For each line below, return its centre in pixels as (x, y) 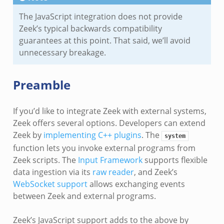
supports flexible (175, 160)
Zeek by (28, 135)
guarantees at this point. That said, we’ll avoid (104, 41)
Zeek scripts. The (45, 160)
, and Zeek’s (155, 172)
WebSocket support (50, 184)
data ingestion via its (52, 172)
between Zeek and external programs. (84, 196)
